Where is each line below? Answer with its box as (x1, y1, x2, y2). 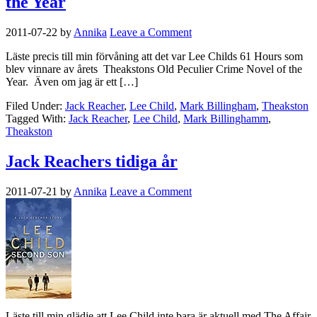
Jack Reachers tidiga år (6, 152, 178, 171)
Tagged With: (6, 113, 69, 125)
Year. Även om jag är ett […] (6, 76, 138, 88)
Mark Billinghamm (183, 113, 268, 125)
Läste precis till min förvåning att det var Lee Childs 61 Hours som (6, 50, 303, 63)
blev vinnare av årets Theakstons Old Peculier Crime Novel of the (6, 63, 302, 76)
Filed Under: (6, 100, 65, 113)
